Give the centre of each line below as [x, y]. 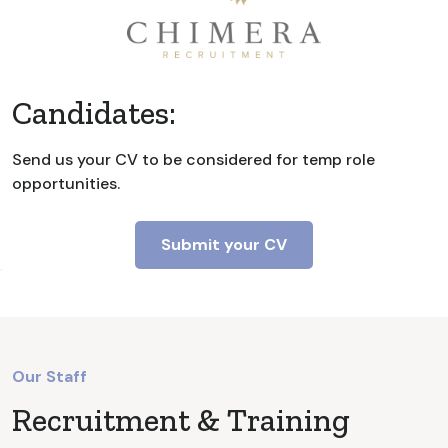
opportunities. [66, 183]
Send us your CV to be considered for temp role [193, 159]
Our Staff [49, 376]
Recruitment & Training [181, 419]
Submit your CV [224, 244]
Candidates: [94, 112]
